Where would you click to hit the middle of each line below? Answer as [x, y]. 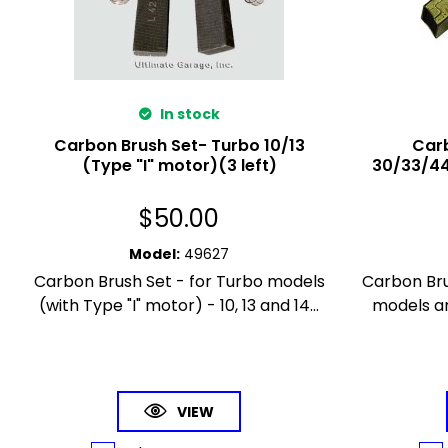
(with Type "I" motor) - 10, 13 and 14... [179, 305]
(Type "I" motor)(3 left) [179, 165]
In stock [188, 113]
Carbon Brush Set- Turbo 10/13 [179, 145]
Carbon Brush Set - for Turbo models [179, 281]
